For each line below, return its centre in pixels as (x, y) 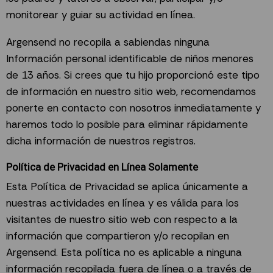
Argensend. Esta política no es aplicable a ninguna (124, 253)
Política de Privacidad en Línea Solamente (102, 167)
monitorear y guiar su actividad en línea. (101, 14)
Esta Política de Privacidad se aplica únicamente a (127, 187)
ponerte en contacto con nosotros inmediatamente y (133, 108)
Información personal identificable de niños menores (130, 59)
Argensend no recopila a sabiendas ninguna (108, 42)
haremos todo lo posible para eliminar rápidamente (127, 125)
